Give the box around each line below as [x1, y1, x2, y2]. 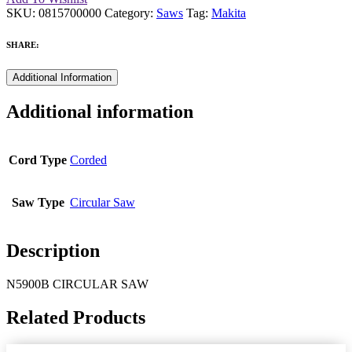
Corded [70, 153, 107, 167]
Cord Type [9, 153, 67, 167]
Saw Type [11, 196, 64, 210]
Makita [211, 6, 246, 20]
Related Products [6, 306, 145, 328]
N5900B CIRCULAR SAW [6, 277, 148, 291]
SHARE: [6, 40, 39, 50]
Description [6, 240, 100, 262]
